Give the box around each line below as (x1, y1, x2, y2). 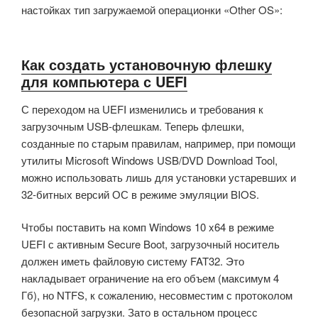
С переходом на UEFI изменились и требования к (21, 101, 263, 116)
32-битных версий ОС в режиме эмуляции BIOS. (21, 186, 259, 202)
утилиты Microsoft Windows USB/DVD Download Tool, (21, 152, 278, 168)
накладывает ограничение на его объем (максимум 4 (21, 270, 279, 286)
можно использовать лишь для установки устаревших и (21, 169, 296, 185)
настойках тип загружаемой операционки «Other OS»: (21, 2, 283, 18)
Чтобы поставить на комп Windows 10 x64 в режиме (21, 219, 274, 235)
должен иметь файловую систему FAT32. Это (21, 253, 244, 269)
